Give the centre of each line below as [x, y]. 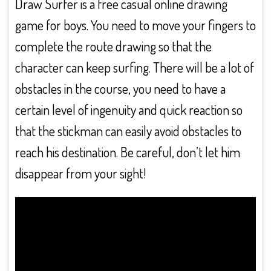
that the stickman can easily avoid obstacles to [128, 131]
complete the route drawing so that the [113, 46]
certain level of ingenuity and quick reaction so [129, 109]
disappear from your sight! [80, 173]
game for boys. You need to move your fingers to [135, 25]
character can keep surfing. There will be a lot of [135, 67]
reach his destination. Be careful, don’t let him [128, 152]
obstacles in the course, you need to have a [120, 88]
